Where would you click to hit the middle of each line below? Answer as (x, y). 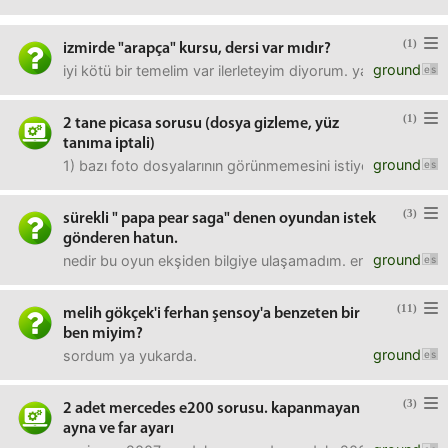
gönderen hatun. (120, 239)
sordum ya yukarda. (130, 355)
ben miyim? (103, 334)
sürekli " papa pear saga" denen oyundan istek (219, 219)
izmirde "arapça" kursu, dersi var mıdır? (197, 49)
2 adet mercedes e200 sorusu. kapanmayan (211, 409)
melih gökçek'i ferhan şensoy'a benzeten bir (211, 314)
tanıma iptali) (109, 144)
